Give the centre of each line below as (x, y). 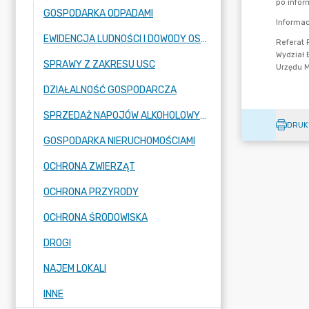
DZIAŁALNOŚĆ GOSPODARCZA (110, 90)
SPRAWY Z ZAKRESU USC (99, 64)
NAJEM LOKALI (75, 269)
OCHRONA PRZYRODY (91, 192)
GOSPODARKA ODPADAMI (98, 13)
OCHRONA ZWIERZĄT (89, 167)
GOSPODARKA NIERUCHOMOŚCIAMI (119, 141)
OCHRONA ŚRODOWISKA (96, 218)
